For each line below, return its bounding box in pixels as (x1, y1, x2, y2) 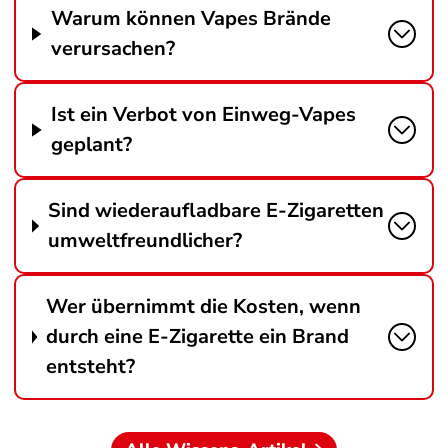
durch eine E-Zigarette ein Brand (46, 323, 350, 350)
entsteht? (46, 353, 136, 380)
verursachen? (50, 35, 175, 62)
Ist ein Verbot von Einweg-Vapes (51, 101, 357, 128)
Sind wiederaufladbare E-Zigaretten (48, 197, 385, 224)
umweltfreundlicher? (48, 227, 243, 254)
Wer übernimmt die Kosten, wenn (46, 293, 362, 320)
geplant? (51, 131, 133, 158)
